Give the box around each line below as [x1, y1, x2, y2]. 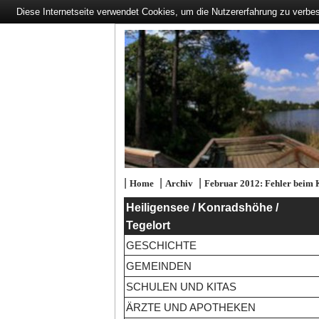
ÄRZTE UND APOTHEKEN [125, 300, 256, 315]
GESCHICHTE [125, 237, 197, 253]
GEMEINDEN [125, 258, 192, 273]
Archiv [164, 179, 193, 189]
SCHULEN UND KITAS [125, 279, 236, 295]
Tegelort [125, 216, 170, 234]
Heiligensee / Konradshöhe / [125, 199, 278, 216]
